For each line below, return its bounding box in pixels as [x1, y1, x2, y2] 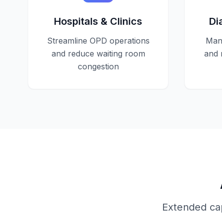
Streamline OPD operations [47, 36, 150, 46]
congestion [77, 61, 119, 71]
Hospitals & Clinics [54, 15, 142, 27]
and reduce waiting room [51, 49, 145, 58]
